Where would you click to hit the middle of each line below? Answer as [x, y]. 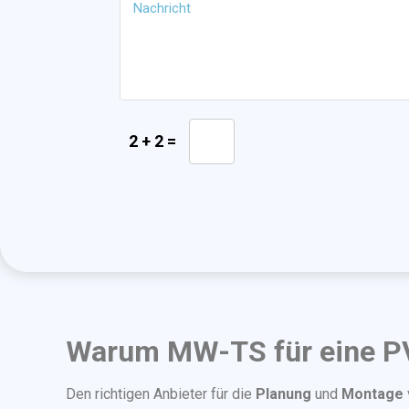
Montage [372, 394]
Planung [283, 394]
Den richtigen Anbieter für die [161, 394]
